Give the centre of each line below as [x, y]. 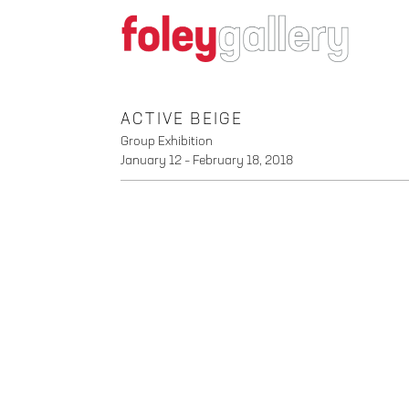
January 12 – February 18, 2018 [207, 160]
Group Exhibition [167, 141]
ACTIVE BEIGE [182, 119]
